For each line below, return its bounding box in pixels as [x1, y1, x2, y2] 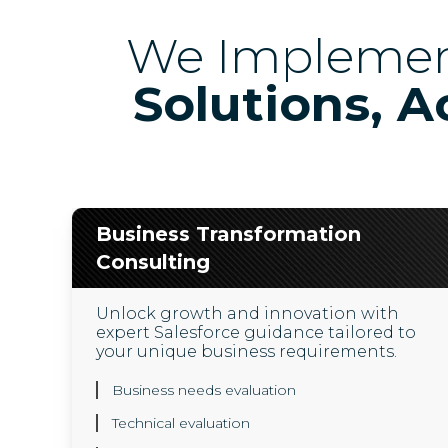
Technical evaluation [112, 414, 250, 432]
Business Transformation [96, 222, 361, 246]
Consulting [96, 250, 210, 274]
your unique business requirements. [96, 342, 397, 361]
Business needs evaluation [112, 381, 296, 399]
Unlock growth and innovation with [96, 304, 399, 323]
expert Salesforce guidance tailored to [96, 323, 416, 342]
